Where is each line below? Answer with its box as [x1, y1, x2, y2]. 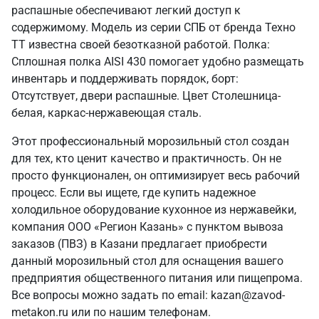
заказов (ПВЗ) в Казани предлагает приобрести [11, 237, 267, 251]
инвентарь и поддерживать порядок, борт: [11, 72, 239, 85]
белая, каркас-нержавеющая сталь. [11, 106, 202, 120]
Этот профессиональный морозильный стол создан [11, 135, 289, 148]
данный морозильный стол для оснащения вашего [11, 254, 283, 268]
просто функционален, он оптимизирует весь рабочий [11, 169, 300, 182]
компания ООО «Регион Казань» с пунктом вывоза [11, 220, 283, 234]
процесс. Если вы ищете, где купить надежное [11, 186, 256, 199]
